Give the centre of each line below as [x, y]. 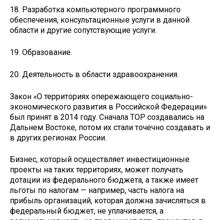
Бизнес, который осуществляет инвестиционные [100, 160]
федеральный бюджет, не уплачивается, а [87, 211]
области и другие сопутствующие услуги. [83, 30]
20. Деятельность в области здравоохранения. [94, 74]
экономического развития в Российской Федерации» [108, 107]
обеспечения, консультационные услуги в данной [100, 20]
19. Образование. [41, 53]
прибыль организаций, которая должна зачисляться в [108, 201]
